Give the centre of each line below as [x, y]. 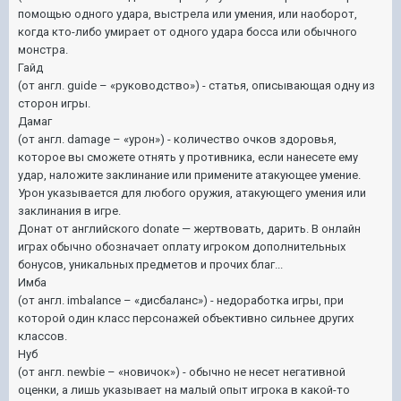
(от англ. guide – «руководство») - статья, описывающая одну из [196, 85]
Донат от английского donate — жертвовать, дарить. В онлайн [189, 228]
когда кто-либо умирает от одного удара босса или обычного [188, 31]
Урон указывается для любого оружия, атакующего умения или [192, 192]
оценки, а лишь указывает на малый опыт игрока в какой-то [184, 389]
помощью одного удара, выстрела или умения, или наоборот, [188, 13]
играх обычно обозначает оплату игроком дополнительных [182, 246]
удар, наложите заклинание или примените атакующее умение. [189, 175]
